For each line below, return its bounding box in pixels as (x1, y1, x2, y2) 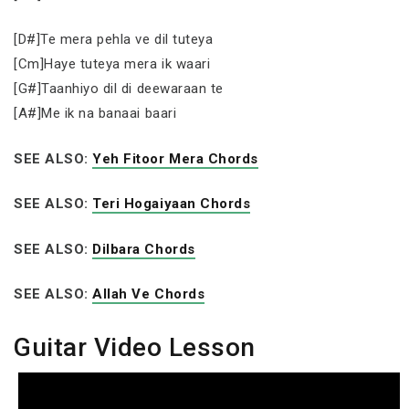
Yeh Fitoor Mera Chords (92, 150, 258, 167)
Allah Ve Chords (92, 286, 205, 302)
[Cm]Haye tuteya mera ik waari (14, 56, 211, 72)
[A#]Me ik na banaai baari (14, 105, 177, 121)
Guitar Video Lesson (14, 331, 256, 362)
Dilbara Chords (92, 240, 195, 257)
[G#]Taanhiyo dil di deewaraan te (14, 80, 224, 97)
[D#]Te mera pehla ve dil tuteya (14, 31, 214, 47)
